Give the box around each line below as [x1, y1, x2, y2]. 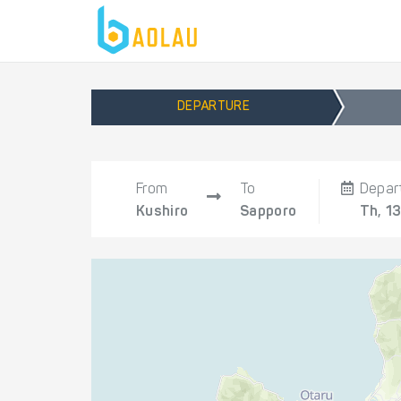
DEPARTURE [177, 101, 250, 114]
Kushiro [136, 205, 189, 219]
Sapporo [240, 205, 297, 219]
